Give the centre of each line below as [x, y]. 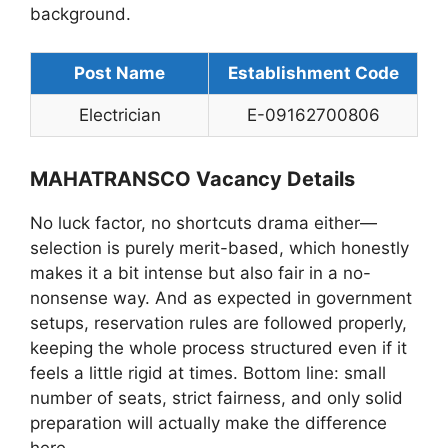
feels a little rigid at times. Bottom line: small [208, 373]
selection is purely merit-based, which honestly [219, 248]
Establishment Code [313, 73]
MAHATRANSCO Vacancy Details [192, 179]
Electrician [119, 115]
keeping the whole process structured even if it [218, 348]
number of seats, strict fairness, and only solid [216, 398]
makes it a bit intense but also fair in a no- [200, 273]
